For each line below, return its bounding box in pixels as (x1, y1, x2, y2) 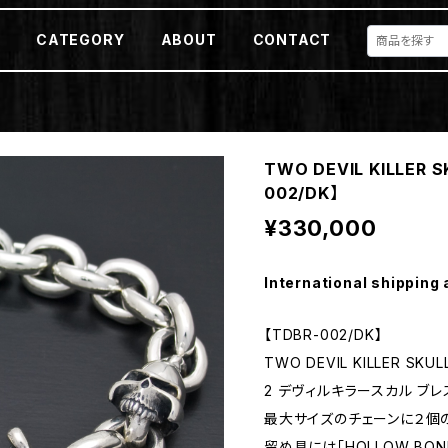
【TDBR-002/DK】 (264, 325, 383, 343)
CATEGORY (36, 30, 125, 48)
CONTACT (252, 30, 332, 48)
